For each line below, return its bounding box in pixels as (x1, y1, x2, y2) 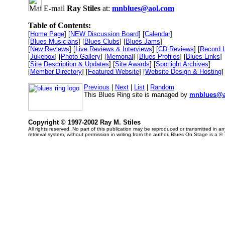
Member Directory (30, 68, 82, 75)
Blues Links (186, 53, 220, 60)
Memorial (106, 53, 133, 60)
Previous (84, 83, 109, 91)
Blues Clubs (84, 38, 120, 45)
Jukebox (30, 53, 55, 60)
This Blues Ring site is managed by (84, 91, 189, 98)
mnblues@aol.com (112, 4, 174, 13)
